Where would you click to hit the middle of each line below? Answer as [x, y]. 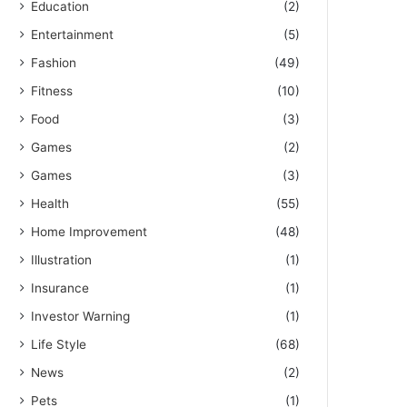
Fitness [52, 91]
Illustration [62, 260]
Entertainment [73, 35]
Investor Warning [81, 317]
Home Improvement [89, 232]
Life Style [59, 345]
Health [50, 204]
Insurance [60, 288]
